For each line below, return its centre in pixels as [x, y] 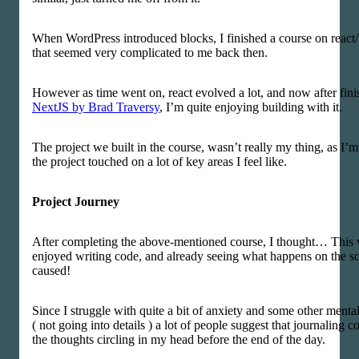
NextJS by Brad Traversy [96, 107]
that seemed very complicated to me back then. [150, 52]
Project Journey [76, 202]
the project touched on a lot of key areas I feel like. [159, 161]
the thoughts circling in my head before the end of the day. [179, 339]
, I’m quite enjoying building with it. [251, 107]
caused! [51, 270]
